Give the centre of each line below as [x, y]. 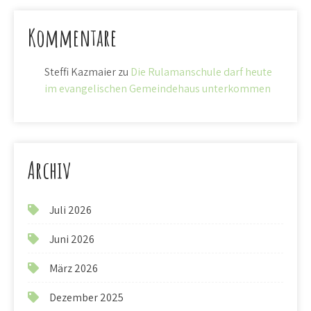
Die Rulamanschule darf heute [201, 72]
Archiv [49, 170]
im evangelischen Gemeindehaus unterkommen [158, 89]
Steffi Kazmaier [80, 72]
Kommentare [72, 37]
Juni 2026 [72, 239]
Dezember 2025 [86, 297]
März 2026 [74, 268]
